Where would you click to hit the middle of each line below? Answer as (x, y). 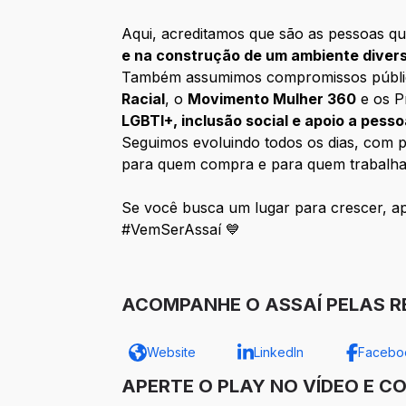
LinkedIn (278, 353)
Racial (144, 99)
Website (172, 353)
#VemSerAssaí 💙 (181, 230)
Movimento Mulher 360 (272, 99)
